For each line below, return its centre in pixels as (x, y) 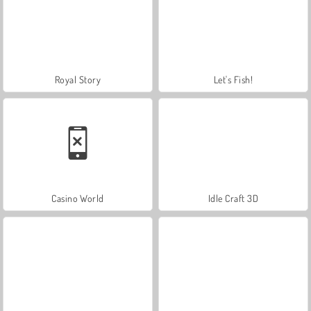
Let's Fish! (233, 79)
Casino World (78, 198)
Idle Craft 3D (233, 198)
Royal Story (78, 79)
